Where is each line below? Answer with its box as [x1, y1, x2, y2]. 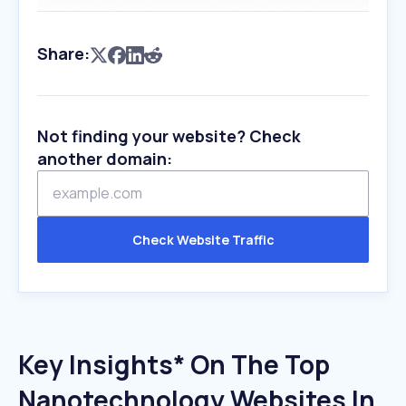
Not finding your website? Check [37, 125, 301, 147]
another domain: [37, 148, 172, 169]
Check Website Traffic [131, 231, 275, 248]
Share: [37, 43, 90, 64]
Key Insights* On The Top [18, 347, 330, 382]
